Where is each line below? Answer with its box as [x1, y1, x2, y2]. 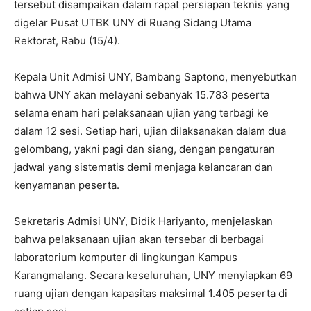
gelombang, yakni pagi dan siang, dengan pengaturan [14, 142, 275, 155]
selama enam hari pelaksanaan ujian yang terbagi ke [14, 106, 269, 119]
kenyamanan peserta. [14, 178, 119, 192]
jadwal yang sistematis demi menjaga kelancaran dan [14, 160, 273, 174]
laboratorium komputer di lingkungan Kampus [14, 250, 237, 264]
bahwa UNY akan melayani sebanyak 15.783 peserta [14, 87, 269, 101]
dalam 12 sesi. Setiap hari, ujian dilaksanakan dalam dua [14, 124, 286, 137]
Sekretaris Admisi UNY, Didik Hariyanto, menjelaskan [14, 214, 273, 228]
